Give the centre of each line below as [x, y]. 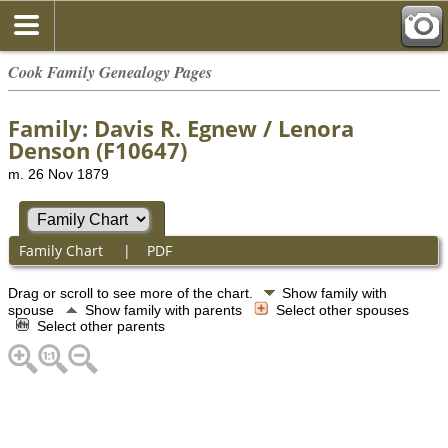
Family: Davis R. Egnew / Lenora [181, 128]
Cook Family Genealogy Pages [110, 71]
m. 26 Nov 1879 [58, 174]
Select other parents [103, 325]
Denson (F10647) [97, 150]
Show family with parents [165, 309]
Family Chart [62, 250]
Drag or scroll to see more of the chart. [132, 292]
